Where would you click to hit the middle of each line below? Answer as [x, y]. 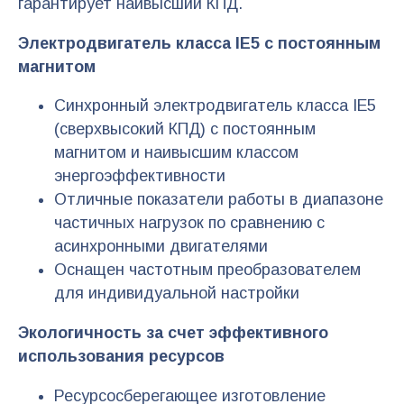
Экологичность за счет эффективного [173, 333]
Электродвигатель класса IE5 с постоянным [199, 43]
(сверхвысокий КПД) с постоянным [185, 129]
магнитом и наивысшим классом [176, 153]
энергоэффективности [140, 176]
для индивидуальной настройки [177, 294]
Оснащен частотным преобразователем [207, 270]
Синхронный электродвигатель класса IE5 [215, 106]
